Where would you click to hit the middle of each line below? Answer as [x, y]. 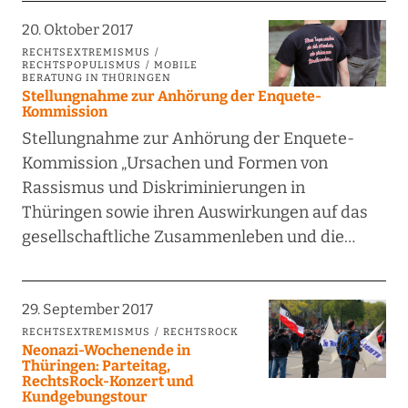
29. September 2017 [87, 310]
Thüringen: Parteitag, [96, 366]
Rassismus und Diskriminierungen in [163, 188]
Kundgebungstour [84, 397]
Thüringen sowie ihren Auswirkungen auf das [194, 213]
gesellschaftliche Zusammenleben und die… [188, 237]
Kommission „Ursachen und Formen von [174, 163]
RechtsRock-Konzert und [107, 382]
